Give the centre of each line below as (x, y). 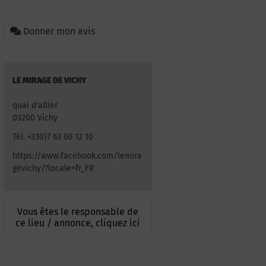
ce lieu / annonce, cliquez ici (78, 223)
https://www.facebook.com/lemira (77, 156)
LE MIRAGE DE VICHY (50, 80)
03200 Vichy (35, 118)
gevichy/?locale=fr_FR (53, 169)
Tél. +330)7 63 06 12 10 (53, 137)
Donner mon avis (59, 31)
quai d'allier (35, 105)
